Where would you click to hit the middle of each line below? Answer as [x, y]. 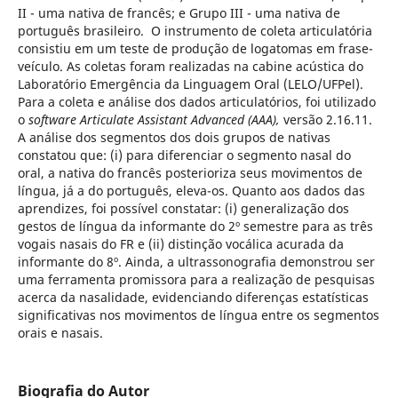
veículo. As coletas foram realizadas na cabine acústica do [190, 66]
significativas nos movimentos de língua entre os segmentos [198, 314]
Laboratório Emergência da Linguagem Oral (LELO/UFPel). [190, 84]
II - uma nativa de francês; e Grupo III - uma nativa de [179, 12]
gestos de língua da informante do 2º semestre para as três [195, 226]
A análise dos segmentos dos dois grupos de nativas [174, 137]
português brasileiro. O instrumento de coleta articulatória [195, 30]
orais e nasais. [60, 332]
